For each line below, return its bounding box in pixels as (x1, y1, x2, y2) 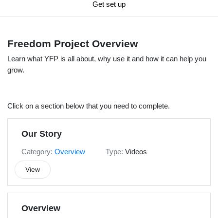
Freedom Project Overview (7, 38, 138, 50)
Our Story (21, 129, 62, 139)
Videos (125, 147, 147, 156)
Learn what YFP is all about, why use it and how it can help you (7, 54, 206, 63)
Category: (21, 147, 53, 156)
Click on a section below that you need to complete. (7, 102, 170, 110)
